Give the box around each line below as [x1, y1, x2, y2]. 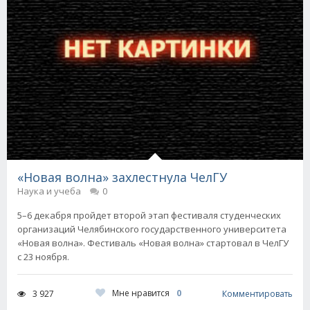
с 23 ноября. [17, 250, 69, 264]
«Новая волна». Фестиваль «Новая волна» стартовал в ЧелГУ [17, 237, 289, 250]
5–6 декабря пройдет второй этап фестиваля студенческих [17, 209, 281, 222]
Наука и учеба [17, 185, 81, 198]
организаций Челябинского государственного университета [17, 223, 286, 236]
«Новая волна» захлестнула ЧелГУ [17, 169, 227, 186]
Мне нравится [111, 287, 170, 300]
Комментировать [222, 287, 293, 300]
